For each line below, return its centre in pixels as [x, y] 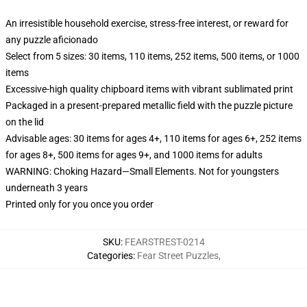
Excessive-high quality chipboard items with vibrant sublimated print [149, 89]
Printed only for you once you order [79, 204]
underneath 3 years [47, 188]
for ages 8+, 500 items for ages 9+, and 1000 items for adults [134, 155]
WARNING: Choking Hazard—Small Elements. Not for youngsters [142, 171]
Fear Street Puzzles [177, 256]
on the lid [25, 122]
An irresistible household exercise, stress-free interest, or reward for [147, 23]
